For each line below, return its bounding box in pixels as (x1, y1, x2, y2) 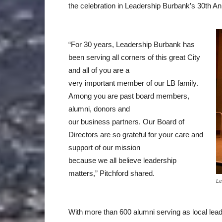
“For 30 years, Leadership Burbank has (68, 40, 195, 49)
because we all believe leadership (68, 156, 176, 165)
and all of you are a (68, 65, 129, 74)
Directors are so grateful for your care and (68, 130, 203, 139)
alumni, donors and (68, 104, 130, 113)
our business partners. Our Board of (68, 117, 184, 126)
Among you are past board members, (68, 91, 189, 100)
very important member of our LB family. (68, 78, 198, 87)
